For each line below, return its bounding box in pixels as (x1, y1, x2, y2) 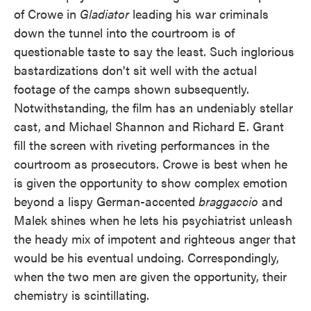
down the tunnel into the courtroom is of (14, 24, 235, 41)
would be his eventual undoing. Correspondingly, (14, 249, 279, 266)
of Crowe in (14, 5, 80, 22)
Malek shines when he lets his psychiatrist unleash (14, 211, 292, 228)
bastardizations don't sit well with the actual (14, 61, 257, 78)
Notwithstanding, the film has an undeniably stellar (14, 99, 293, 116)
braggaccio (199, 192, 258, 210)
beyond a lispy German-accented (14, 192, 199, 210)
